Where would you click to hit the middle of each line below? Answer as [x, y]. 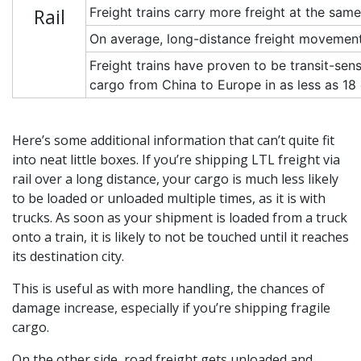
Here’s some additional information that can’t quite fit [173, 141]
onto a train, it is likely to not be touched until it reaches [180, 237]
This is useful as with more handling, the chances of [168, 289]
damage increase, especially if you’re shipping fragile [171, 308]
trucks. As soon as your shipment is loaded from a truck [180, 218]
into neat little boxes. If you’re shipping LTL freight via [176, 160]
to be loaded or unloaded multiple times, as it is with [169, 199]
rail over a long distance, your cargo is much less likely [175, 179]
